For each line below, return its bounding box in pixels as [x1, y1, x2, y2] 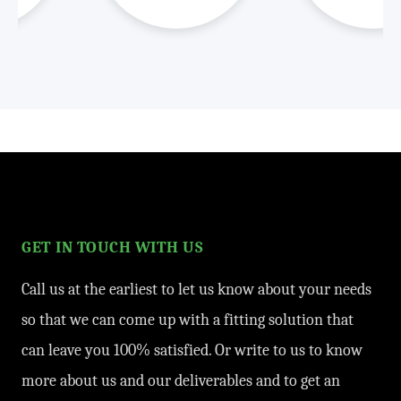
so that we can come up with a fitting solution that [21, 311, 354, 329]
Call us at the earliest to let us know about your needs [21, 280, 371, 299]
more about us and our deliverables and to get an [21, 371, 340, 390]
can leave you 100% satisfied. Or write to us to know [21, 341, 363, 360]
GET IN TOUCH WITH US [21, 238, 203, 257]
